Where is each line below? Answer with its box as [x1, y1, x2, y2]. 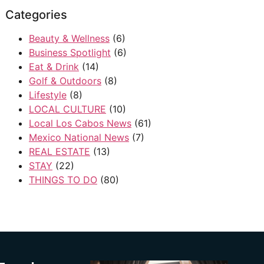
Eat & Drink [28, 61, 79, 72]
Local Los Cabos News [28, 117, 131, 129]
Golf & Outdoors [28, 75, 101, 87]
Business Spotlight [28, 47, 111, 58]
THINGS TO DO [28, 174, 97, 186]
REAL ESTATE [28, 146, 90, 157]
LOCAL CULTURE [28, 103, 106, 115]
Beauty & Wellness [28, 32, 110, 44]
